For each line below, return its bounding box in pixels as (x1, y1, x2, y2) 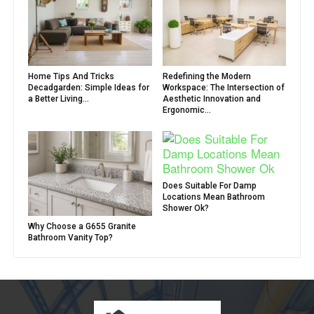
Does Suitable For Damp (162, 180, 257, 191)
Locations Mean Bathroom (162, 191, 265, 202)
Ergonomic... (162, 104, 211, 115)
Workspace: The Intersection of (162, 82, 285, 93)
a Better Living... (28, 93, 89, 104)
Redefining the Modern (162, 71, 251, 81)
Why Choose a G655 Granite (28, 221, 136, 231)
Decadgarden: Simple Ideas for (28, 82, 149, 93)
